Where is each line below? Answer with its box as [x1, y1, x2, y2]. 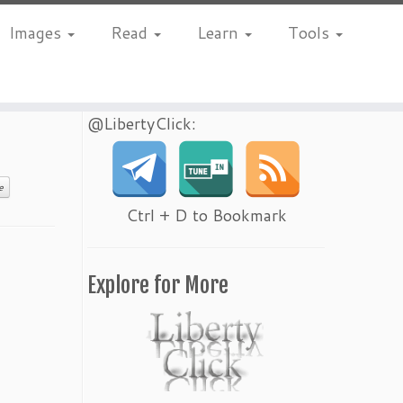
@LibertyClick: [87, 112, 196, 135]
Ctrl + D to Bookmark [125, 203, 287, 227]
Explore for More [87, 272, 228, 299]
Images [8, 21, 66, 44]
